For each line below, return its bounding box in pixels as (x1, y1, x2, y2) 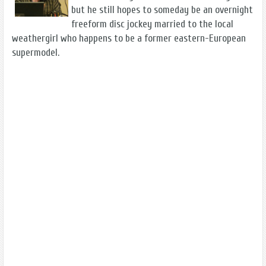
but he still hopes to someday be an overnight (71, 4, 253, 17)
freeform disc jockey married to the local (71, 18, 233, 31)
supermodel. (12, 46, 59, 59)
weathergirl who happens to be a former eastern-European (12, 32, 246, 45)
